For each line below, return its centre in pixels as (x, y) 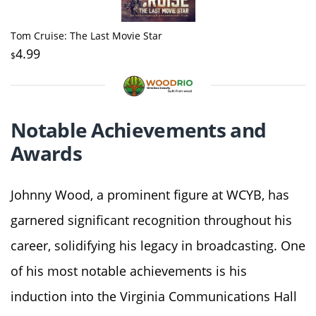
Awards (46, 153)
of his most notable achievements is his (129, 271)
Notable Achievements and (139, 129)
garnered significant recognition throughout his (151, 220)
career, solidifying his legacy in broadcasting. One (158, 245)
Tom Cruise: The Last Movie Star (86, 35)
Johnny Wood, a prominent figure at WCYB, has (150, 194)
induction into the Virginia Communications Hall (154, 296)
